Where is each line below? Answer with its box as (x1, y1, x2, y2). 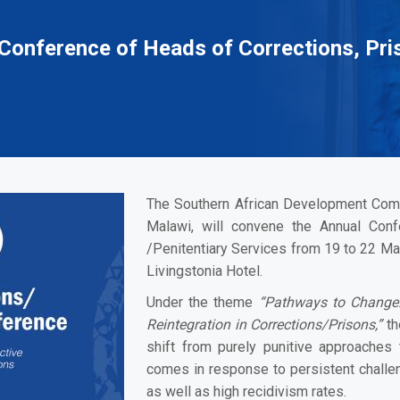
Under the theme (146, 293, 259, 311)
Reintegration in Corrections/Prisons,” (146, 315, 383, 333)
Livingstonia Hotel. (146, 262, 262, 279)
